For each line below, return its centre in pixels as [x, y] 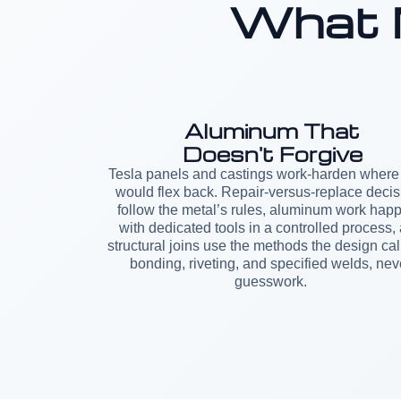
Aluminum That [272, 131]
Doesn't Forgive [272, 154]
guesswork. [271, 282]
